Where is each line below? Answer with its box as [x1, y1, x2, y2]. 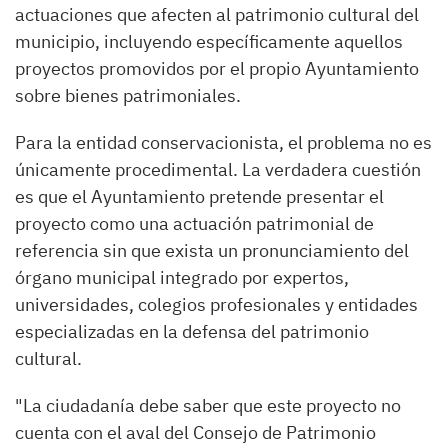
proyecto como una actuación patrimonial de [15, 212, 374, 235]
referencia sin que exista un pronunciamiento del [15, 239, 409, 262]
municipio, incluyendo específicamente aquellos [15, 30, 403, 53]
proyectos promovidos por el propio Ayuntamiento [15, 57, 419, 80]
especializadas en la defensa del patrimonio [15, 320, 369, 343]
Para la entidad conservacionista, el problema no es [15, 131, 432, 154]
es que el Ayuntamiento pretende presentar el [15, 185, 384, 208]
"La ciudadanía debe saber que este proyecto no [15, 394, 401, 417]
